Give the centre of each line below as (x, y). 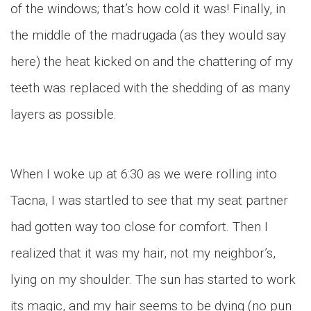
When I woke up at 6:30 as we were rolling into (144, 174)
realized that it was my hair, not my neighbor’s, (143, 253)
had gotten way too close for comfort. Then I (139, 227)
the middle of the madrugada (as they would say (148, 35)
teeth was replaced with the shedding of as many (150, 88)
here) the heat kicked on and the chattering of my (152, 61)
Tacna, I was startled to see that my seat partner (149, 200)
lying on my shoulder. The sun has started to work (153, 279)
